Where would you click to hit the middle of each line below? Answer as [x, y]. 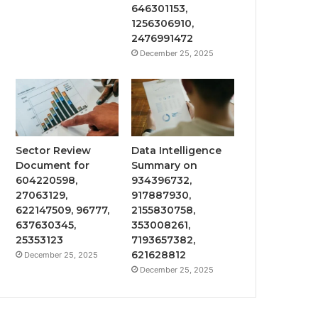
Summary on [165, 166]
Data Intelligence [177, 151]
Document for [53, 166]
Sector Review [54, 151]
